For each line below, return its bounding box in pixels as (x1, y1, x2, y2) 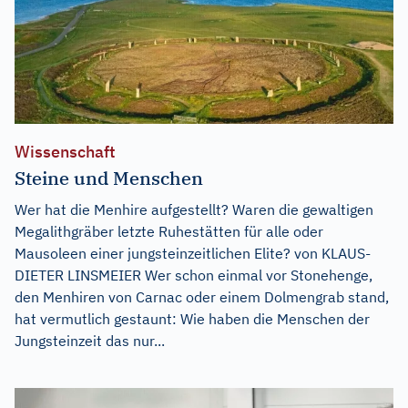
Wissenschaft (15, 140, 116, 162)
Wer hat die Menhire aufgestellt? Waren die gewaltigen (15, 199, 373, 219)
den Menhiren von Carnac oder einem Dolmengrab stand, (15, 287, 389, 306)
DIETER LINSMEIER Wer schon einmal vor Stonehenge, (15, 265, 372, 284)
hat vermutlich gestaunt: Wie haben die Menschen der (15, 309, 370, 328)
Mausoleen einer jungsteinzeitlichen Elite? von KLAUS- (15, 243, 371, 262)
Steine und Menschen (15, 165, 203, 190)
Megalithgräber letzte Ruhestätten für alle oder (15, 221, 323, 240)
